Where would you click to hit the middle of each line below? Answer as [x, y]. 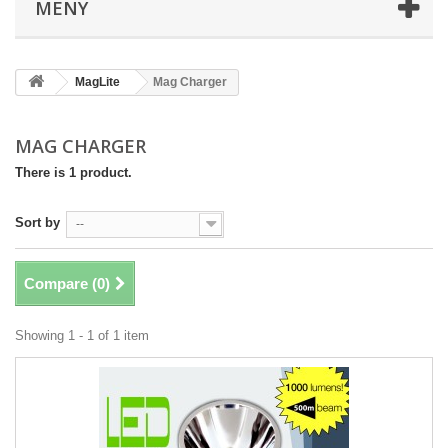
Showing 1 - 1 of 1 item [82, 335]
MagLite [97, 82]
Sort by [37, 222]
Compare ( [60, 283]
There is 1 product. [73, 172]
